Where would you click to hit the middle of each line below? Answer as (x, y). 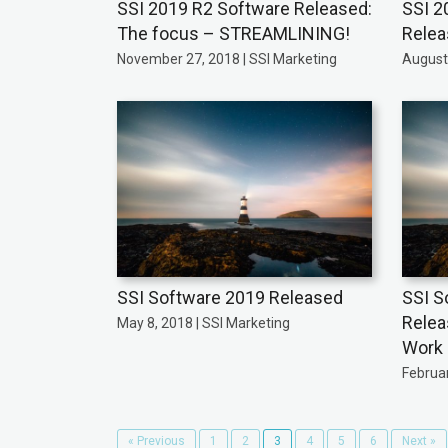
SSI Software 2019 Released (230, 298)
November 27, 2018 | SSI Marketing (227, 58)
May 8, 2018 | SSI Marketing (203, 323)
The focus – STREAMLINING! (233, 33)
